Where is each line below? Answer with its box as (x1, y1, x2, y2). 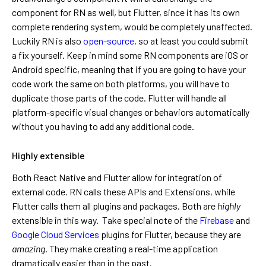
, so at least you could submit (134, 35, 249, 47)
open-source (83, 35, 134, 47)
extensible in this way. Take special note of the (12, 214, 199, 226)
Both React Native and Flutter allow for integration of (12, 172, 222, 183)
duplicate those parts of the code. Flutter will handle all (12, 92, 227, 104)
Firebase (199, 214, 234, 226)
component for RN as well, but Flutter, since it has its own (12, 7, 240, 18)
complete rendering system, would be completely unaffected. (12, 21, 252, 33)
